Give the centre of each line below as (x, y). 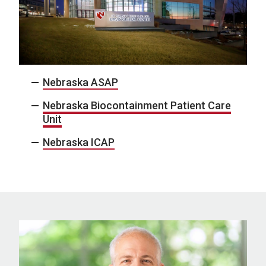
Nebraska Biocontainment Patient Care (137, 106)
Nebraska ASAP (80, 83)
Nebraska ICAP (79, 142)
